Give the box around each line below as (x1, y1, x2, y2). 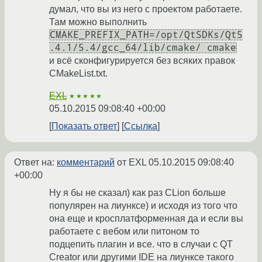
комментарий (57, 157, 115, 168)
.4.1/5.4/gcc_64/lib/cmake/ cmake (49, 42, 236, 54)
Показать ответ (51, 121, 117, 132)
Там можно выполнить (49, 17, 147, 27)
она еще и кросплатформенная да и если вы (49, 213, 243, 224)
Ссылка (124, 121, 157, 132)
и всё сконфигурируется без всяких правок (49, 56, 235, 66)
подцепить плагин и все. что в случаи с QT (49, 239, 233, 250)
